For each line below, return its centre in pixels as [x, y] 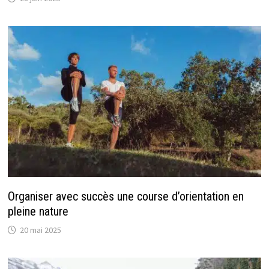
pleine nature [38, 211]
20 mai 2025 [40, 230]
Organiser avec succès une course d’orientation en [125, 196]
